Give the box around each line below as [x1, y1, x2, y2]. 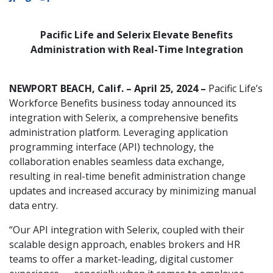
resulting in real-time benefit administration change [9, 169, 246, 183]
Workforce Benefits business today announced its [9, 96, 236, 110]
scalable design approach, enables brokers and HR [9, 238, 240, 251]
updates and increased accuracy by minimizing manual [9, 184, 256, 197]
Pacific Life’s [208, 82, 263, 95]
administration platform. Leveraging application [9, 126, 228, 139]
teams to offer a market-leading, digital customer [9, 252, 233, 266]
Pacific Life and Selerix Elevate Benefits [40, 28, 233, 41]
